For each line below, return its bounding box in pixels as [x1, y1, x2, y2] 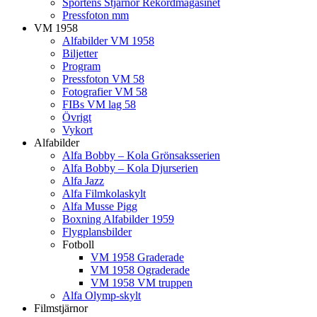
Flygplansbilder [62, 226, 132, 238]
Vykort [62, 124, 93, 137]
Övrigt [62, 111, 91, 124]
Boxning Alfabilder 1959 [62, 213, 174, 226]
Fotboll [62, 238, 94, 251]
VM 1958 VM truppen [91, 277, 192, 289]
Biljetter [62, 47, 98, 60]
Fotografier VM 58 [62, 86, 147, 98]
